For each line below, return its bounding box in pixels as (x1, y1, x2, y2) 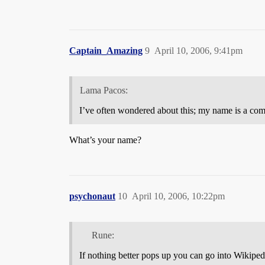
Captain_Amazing (69, 45, 143, 56)
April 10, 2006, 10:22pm (132, 190, 225, 201)
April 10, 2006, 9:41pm (154, 45, 243, 56)
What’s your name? (69, 134, 141, 145)
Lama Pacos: (79, 85, 128, 95)
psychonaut (69, 190, 115, 201)
